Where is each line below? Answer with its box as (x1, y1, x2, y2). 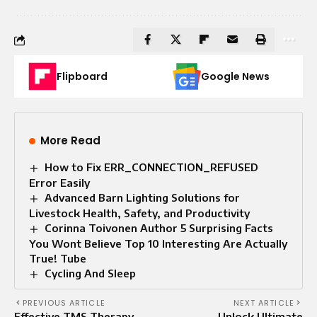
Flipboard (57, 69, 108, 84)
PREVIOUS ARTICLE (23, 296, 105, 309)
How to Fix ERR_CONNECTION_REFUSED (45, 161, 259, 174)
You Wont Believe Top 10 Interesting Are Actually (29, 236, 287, 250)
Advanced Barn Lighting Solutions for (45, 191, 241, 204)
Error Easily (29, 176, 90, 190)
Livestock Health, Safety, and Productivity (29, 207, 250, 219)
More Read (40, 133, 100, 149)
